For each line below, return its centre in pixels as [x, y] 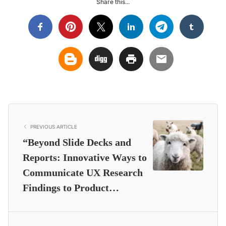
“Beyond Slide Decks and [77, 142]
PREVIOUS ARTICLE [54, 126]
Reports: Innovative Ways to [85, 157]
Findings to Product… [71, 187]
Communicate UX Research [83, 172]
